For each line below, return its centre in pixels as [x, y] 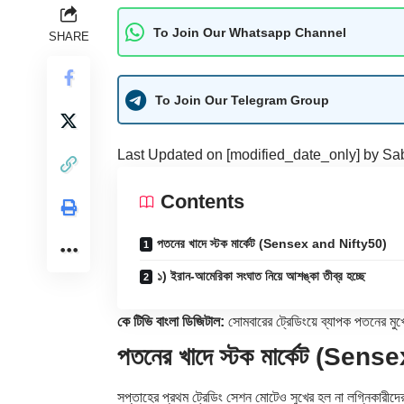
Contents [202, 202]
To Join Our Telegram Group [242, 100]
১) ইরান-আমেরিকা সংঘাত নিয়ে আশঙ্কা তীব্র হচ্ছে [261, 276]
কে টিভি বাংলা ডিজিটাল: [171, 322]
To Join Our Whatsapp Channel [250, 32]
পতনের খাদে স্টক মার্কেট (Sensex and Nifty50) [272, 244]
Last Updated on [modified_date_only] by [250, 155]
